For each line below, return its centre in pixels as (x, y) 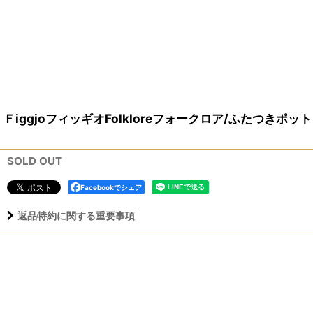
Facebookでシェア (111, 187)
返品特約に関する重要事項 (76, 216)
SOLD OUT (35, 161)
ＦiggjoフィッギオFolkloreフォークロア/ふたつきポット (158, 118)
